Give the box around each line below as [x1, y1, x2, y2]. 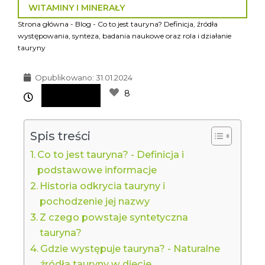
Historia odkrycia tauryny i [39, 179, 165, 192]
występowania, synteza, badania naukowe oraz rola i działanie [17, 31, 231, 40]
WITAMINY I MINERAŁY [28, 2, 125, 13]
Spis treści [30, 128, 91, 143]
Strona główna [17, 19, 69, 28]
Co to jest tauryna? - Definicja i [37, 148, 184, 160]
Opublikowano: [34, 72, 94, 82]
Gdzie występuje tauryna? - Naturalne [40, 242, 220, 254]
